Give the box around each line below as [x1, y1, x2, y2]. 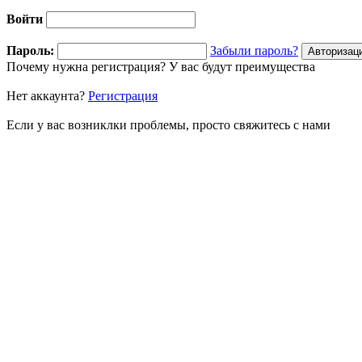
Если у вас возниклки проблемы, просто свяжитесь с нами [6, 118, 330, 133]
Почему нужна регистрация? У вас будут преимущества [6, 60, 315, 74]
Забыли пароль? [210, 44, 298, 58]
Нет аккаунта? [6, 89, 88, 103]
